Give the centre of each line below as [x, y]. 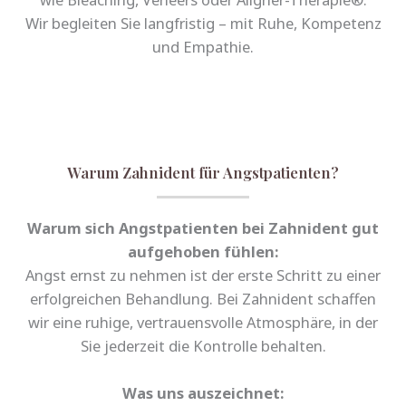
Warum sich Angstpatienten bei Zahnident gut [203, 227]
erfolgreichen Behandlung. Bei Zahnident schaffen [203, 298]
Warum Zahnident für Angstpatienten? [203, 172]
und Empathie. [203, 46]
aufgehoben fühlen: [203, 251]
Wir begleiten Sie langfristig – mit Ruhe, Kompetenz [203, 23]
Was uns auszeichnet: [203, 392]
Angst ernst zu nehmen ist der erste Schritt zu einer [203, 275]
